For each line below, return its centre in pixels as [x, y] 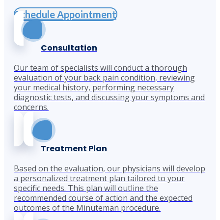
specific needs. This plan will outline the [86, 188]
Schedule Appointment [66, 14]
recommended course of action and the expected [103, 198]
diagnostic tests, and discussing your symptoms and [109, 97]
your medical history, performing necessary [94, 87]
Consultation [69, 48]
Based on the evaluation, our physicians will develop [110, 168]
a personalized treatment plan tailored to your [99, 178]
